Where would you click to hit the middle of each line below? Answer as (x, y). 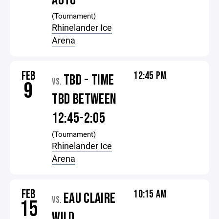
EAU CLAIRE (89, 198)
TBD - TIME (89, 80)
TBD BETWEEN (84, 99)
